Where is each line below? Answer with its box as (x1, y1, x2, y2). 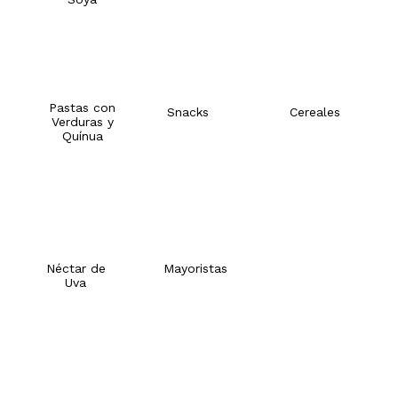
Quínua (61, 129, 103, 143)
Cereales (290, 105, 341, 119)
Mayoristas (163, 261, 227, 275)
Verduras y (51, 115, 114, 129)
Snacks (167, 105, 210, 119)
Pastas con (49, 100, 116, 115)
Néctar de (45, 261, 106, 275)
